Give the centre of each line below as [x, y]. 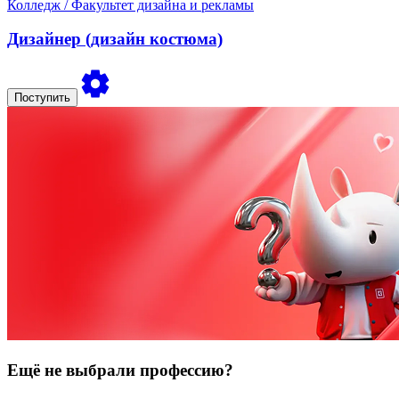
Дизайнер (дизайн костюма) [115, 39]
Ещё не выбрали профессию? [120, 370]
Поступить [42, 98]
